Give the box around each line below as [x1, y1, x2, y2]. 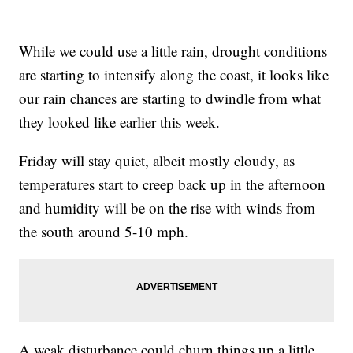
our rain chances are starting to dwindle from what [19, 88, 321, 109]
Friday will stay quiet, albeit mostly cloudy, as [19, 150, 295, 171]
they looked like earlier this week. [19, 112, 221, 132]
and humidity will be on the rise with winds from [19, 198, 316, 218]
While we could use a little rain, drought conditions [19, 41, 328, 61]
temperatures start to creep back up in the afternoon [19, 174, 326, 195]
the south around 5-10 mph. [19, 221, 189, 242]
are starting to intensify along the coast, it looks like [19, 65, 329, 85]
